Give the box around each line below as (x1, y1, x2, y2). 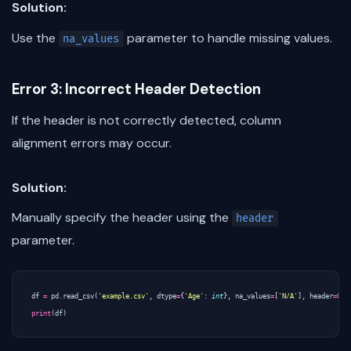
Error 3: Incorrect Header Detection (12, 79, 261, 99)
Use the (12, 29, 59, 46)
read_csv (63, 292, 94, 301)
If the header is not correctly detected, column (12, 111, 281, 128)
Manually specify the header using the (12, 209, 232, 226)
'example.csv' (98, 292, 149, 301)
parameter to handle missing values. (123, 29, 332, 46)
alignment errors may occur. (12, 134, 172, 151)
